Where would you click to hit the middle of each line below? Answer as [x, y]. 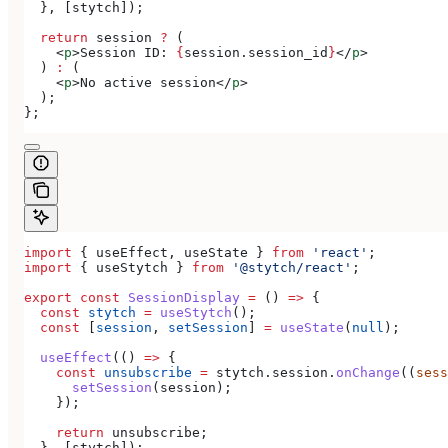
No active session [148, 83]
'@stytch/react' [288, 268]
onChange [368, 373]
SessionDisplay [180, 298]
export [48, 298]
